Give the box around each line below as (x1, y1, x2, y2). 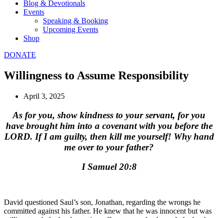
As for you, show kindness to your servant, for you (13, 109, 205, 120)
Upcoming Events (43, 25, 98, 34)
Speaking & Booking (43, 17, 108, 25)
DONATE (4, 51, 36, 59)
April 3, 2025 (23, 91, 65, 100)
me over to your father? (64, 142, 154, 152)
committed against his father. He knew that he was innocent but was (4, 206, 212, 215)
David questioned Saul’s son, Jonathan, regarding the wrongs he (4, 198, 200, 206)
